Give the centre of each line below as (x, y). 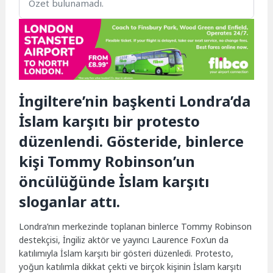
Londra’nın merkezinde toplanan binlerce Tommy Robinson (136, 226)
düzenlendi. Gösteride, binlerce (132, 141)
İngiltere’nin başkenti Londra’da (135, 101)
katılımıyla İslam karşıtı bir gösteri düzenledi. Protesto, (126, 253)
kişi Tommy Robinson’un (107, 161)
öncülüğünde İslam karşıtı (114, 181)
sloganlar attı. (70, 201)
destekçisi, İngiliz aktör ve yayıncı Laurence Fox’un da (124, 239)
